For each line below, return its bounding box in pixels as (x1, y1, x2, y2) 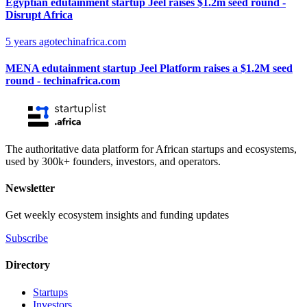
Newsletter (5, 182, 55, 194)
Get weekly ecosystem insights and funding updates (5, 209, 229, 221)
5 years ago (5, 36, 55, 48)
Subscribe (5, 232, 48, 245)
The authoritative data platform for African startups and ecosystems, (5, 143, 297, 155)
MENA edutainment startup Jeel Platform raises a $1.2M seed (5, 62, 293, 75)
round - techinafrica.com (5, 75, 120, 87)
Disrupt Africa (5, 8, 73, 21)
